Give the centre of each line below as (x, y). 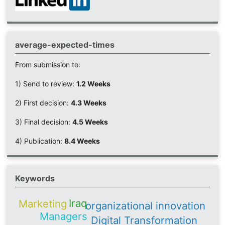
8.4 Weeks (82, 141)
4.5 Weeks (90, 122)
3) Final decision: (43, 122)
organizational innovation (146, 206)
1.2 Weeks (93, 84)
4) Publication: (39, 141)
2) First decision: (43, 103)
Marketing (43, 203)
